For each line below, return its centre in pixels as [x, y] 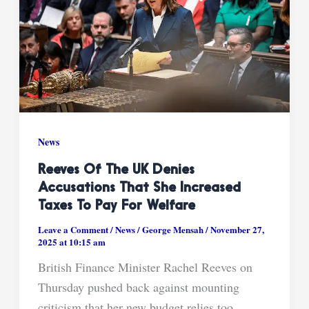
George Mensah [173, 229]
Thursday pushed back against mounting [138, 287]
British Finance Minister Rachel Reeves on [145, 267]
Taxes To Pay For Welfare [116, 206]
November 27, [237, 229]
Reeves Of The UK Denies [116, 170]
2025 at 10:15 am [71, 241]
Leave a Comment [73, 229]
